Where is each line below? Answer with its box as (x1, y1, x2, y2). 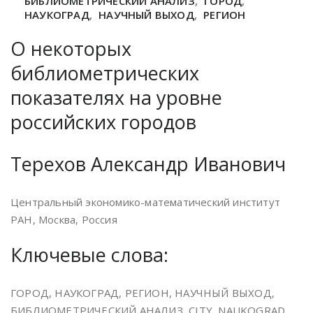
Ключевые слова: (10, 242, 168, 268)
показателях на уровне (10, 85, 222, 110)
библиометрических (10, 60, 199, 86)
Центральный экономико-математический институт (10, 195, 281, 209)
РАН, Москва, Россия (10, 212, 117, 226)
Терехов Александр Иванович (10, 151, 286, 177)
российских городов (10, 109, 196, 135)
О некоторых (10, 36, 131, 61)
